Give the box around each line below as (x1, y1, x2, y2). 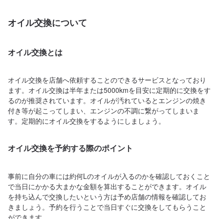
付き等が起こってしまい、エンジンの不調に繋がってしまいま (8, 106, 199, 116)
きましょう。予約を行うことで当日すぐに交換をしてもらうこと (8, 201, 206, 212)
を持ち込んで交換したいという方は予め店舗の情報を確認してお (8, 191, 206, 201)
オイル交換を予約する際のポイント (8, 143, 133, 153)
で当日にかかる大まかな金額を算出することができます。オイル (8, 181, 206, 191)
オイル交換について (8, 17, 87, 28)
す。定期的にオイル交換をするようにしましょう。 (8, 116, 165, 126)
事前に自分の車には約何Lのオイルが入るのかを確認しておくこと (8, 171, 210, 181)
